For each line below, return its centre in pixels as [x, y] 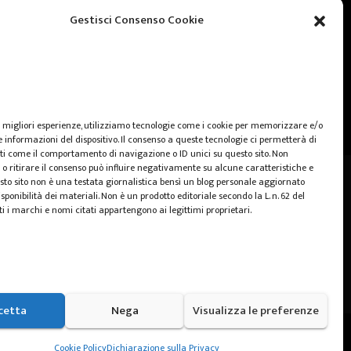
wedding [125, 47]
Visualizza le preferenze [255, 310]
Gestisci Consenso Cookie [137, 20]
